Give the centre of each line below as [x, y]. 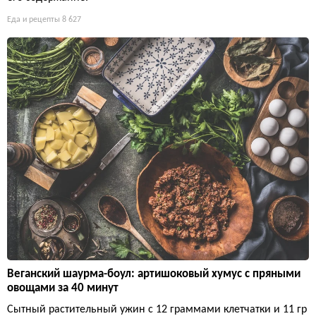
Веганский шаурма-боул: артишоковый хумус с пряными [154, 274]
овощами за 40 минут [63, 288]
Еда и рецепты [34, 20]
